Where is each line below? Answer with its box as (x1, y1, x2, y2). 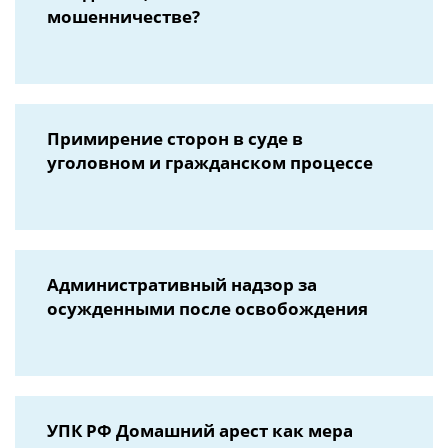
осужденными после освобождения (47, 297, 368, 320)
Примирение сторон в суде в (47, 127, 303, 150)
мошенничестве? (47, 5, 200, 28)
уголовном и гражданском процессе (47, 151, 373, 174)
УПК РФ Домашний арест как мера (47, 419, 353, 442)
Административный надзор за (47, 273, 317, 296)
